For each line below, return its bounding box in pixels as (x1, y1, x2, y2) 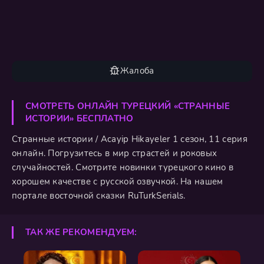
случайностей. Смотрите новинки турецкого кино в (12, 161, 234, 173)
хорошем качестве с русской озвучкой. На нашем (12, 175, 223, 187)
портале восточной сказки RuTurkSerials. (12, 189, 186, 202)
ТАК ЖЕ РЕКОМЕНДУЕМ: (25, 226, 137, 238)
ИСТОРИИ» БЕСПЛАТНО (25, 112, 134, 124)
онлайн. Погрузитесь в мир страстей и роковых (12, 147, 217, 159)
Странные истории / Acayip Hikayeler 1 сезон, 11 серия (12, 133, 247, 145)
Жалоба (120, 65, 154, 77)
